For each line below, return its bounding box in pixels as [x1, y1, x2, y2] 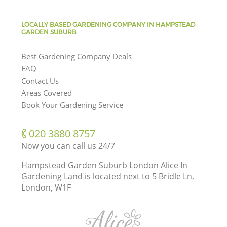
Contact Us [21, 75, 59, 86]
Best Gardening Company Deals [21, 51, 132, 61]
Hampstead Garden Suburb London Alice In [21, 159, 188, 171]
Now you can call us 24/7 [21, 140, 116, 152]
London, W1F [21, 181, 71, 193]
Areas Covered [21, 87, 72, 98]
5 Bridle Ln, [152, 170, 195, 182]
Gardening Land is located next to [21, 170, 150, 182]
